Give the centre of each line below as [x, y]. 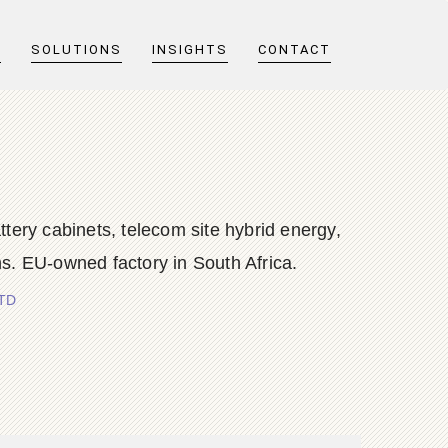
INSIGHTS [190, 49]
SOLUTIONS [76, 49]
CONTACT [294, 49]
